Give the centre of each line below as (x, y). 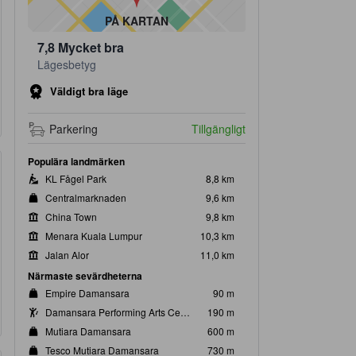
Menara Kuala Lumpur (94, 235)
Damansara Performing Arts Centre (185, 311)
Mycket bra (91, 48)
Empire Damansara (87, 292)
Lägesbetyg (67, 64)
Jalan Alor (67, 254)
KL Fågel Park (76, 178)
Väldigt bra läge (89, 91)
